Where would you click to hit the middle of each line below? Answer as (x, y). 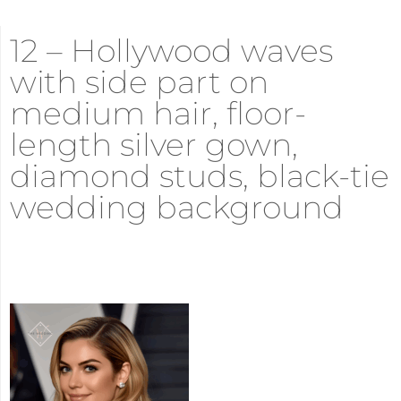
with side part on (139, 82)
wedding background (177, 208)
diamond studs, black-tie (200, 176)
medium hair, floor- (158, 114)
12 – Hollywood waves (171, 51)
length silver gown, (154, 145)
